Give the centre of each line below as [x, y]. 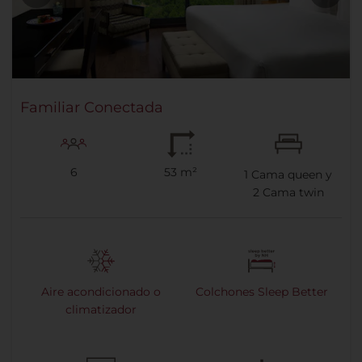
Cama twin [291, 193]
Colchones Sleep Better [261, 292]
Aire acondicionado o [101, 292]
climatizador [101, 310]
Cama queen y [290, 175]
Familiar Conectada [92, 108]
